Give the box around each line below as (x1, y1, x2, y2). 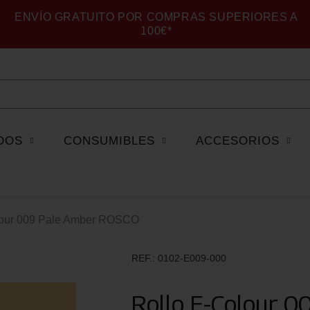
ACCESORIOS (196, 134, 280, 148)
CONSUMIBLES (64, 134, 155, 148)
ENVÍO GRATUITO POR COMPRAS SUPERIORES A (15, 11, 298, 23)
